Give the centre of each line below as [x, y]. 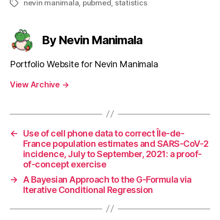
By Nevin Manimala [92, 40]
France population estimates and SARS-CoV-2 [116, 143]
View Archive [36, 84]
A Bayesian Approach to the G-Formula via [107, 179]
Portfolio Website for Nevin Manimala [84, 64]
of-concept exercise [65, 164]
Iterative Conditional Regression [88, 190]
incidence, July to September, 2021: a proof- [112, 154]
